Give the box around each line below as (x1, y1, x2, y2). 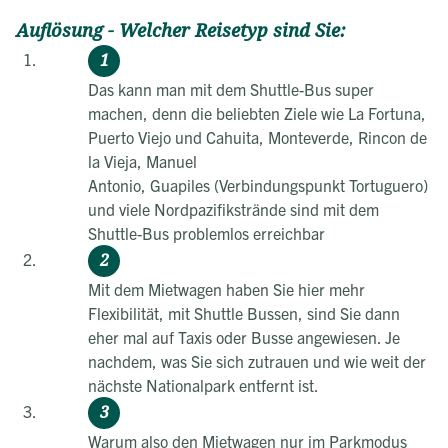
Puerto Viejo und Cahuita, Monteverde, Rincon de (88, 127, 427, 148)
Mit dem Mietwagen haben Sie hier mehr (88, 279, 365, 300)
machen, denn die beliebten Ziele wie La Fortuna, (88, 103, 426, 124)
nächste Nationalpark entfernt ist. (88, 375, 322, 396)
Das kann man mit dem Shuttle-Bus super (88, 79, 374, 100)
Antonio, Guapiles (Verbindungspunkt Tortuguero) (88, 175, 428, 196)
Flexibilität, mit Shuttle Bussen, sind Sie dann (88, 303, 400, 324)
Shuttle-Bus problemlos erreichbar (88, 223, 333, 244)
